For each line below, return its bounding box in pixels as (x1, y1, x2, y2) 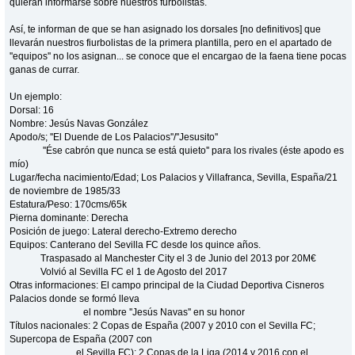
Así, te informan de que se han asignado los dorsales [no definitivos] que (10, 23, 322, 35)
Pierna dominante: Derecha (10, 212, 129, 223)
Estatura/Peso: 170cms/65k (10, 198, 128, 210)
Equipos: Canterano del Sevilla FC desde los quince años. (10, 239, 261, 250)
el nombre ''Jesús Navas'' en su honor (10, 306, 319, 318)
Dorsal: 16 (10, 104, 55, 116)
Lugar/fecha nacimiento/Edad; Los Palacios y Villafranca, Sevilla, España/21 (10, 171, 338, 183)
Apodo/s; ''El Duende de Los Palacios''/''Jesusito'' (10, 131, 219, 143)
